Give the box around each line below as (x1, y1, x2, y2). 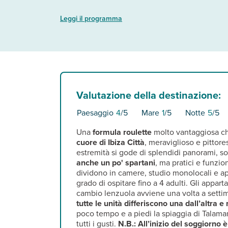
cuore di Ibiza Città (76, 136, 145, 148)
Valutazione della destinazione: (76, 87, 221, 103)
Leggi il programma (60, 13, 122, 24)
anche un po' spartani (76, 156, 155, 168)
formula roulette (92, 126, 152, 138)
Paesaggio (76, 106, 113, 119)
